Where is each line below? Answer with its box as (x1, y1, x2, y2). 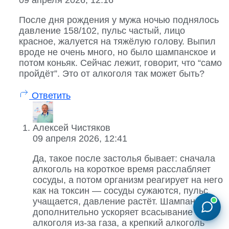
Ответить (29, 90, 71, 101)
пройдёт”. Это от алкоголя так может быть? (19, 68, 204, 79)
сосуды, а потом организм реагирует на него (33, 175, 223, 186)
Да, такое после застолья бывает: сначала (33, 153, 215, 164)
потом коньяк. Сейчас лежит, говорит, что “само (19, 57, 222, 68)
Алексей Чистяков (33, 123, 110, 133)
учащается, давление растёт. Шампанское (33, 196, 214, 207)
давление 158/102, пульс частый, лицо (19, 25, 185, 36)
